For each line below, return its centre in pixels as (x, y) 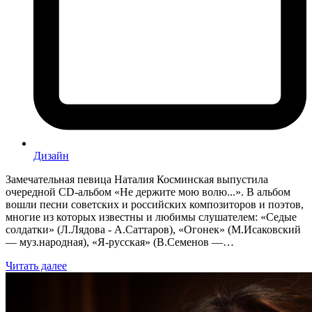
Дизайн (51, 155)
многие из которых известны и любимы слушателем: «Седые (151, 217)
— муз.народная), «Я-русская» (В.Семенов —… (120, 242)
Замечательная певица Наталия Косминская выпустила (137, 179)
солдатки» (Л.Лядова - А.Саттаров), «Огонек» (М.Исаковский (153, 229)
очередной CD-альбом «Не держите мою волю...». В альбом (148, 192)
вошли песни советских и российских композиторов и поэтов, (155, 204)
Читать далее (36, 265)
